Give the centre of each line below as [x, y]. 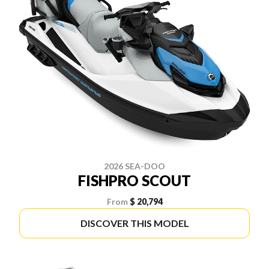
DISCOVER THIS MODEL [134, 223]
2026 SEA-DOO [134, 166]
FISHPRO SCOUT [134, 181]
